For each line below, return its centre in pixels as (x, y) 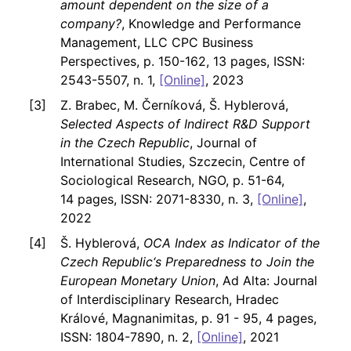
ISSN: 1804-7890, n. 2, (128, 337)
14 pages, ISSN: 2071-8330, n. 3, (158, 199)
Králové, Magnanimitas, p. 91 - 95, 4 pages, (188, 318)
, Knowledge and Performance (211, 24)
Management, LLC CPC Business (156, 43)
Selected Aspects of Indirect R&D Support (185, 124)
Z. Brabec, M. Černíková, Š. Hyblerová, (174, 105)
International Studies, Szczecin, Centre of (183, 162)
